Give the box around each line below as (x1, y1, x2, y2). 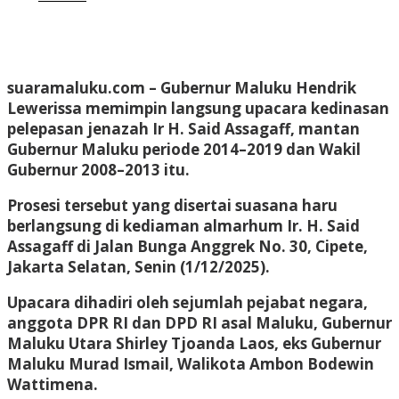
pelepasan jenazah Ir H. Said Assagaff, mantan (7, 118, 360, 139)
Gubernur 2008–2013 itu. (7, 159, 190, 180)
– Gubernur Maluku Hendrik (145, 77, 356, 98)
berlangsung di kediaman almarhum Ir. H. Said (7, 215, 360, 236)
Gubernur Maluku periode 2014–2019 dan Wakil (7, 138, 361, 159)
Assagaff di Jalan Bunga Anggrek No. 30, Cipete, (7, 235, 368, 256)
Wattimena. (7, 373, 98, 395)
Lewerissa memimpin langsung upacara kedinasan (7, 97, 389, 118)
